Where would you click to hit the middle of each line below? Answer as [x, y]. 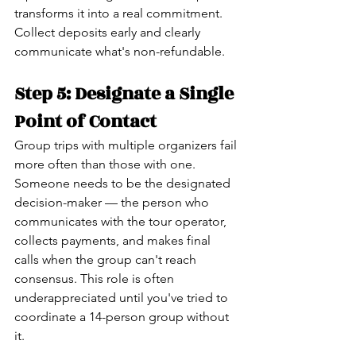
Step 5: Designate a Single [126, 93]
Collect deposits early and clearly [109, 32]
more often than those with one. [106, 164]
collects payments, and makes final [114, 240]
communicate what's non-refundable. [120, 51]
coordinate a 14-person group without [123, 316]
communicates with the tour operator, [122, 221]
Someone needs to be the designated [124, 183]
